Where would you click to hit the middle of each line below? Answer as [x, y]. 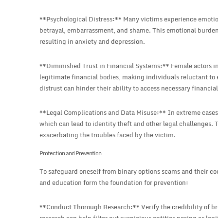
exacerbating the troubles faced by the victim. [108, 135]
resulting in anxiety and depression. [92, 42]
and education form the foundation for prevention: [114, 183]
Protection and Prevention [71, 153]
